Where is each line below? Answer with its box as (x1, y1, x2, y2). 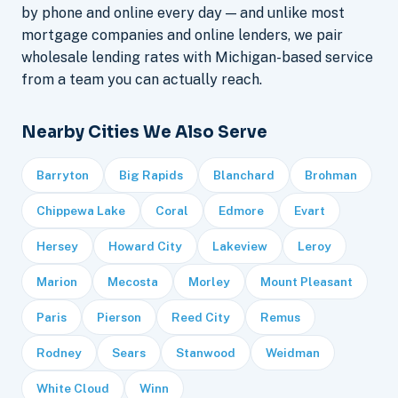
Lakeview (212, 238, 267, 253)
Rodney (36, 345, 82, 360)
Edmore (219, 203, 264, 218)
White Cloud (36, 380, 109, 395)
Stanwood (176, 345, 235, 360)
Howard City (108, 238, 182, 253)
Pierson (97, 309, 141, 324)
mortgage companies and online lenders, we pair (21, 26, 343, 44)
